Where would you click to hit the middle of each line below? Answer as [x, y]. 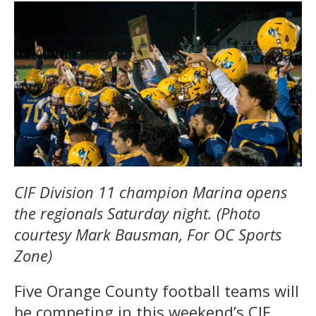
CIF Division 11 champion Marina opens [151, 192]
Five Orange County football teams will [157, 290]
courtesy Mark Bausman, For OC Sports [148, 234]
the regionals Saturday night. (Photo [137, 213]
